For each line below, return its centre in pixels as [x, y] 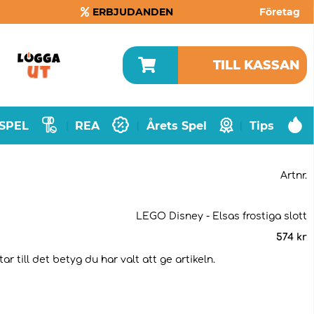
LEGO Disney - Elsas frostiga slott [221, 216]
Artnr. [294, 176]
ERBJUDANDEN [133, 12]
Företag [279, 12]
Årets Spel [176, 125]
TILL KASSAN [257, 65]
